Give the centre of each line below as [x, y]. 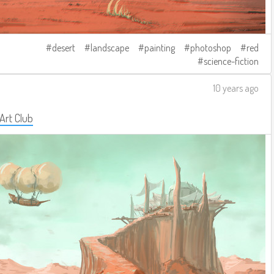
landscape [110, 47]
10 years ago [236, 88]
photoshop [211, 47]
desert [64, 47]
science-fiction [231, 61]
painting [160, 47]
